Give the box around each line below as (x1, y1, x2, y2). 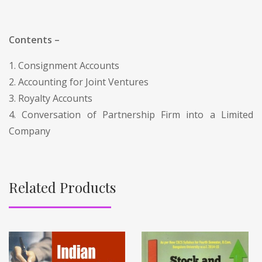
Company (9, 124, 50, 137)
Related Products (9, 177, 116, 196)
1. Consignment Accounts (9, 58, 119, 72)
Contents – (9, 33, 60, 46)
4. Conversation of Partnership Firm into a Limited (9, 108, 253, 121)
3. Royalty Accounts (9, 91, 92, 105)
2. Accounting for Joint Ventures (9, 75, 149, 88)
